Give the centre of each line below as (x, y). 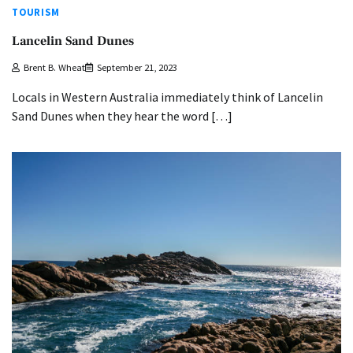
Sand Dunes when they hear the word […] (122, 115)
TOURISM (36, 13)
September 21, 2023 (137, 67)
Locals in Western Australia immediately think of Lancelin (167, 97)
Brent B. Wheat (54, 67)
